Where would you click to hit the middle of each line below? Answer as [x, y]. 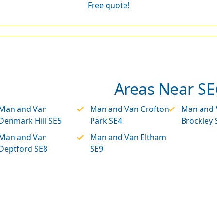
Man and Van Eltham [128, 137]
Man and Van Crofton [129, 109]
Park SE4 [106, 120]
